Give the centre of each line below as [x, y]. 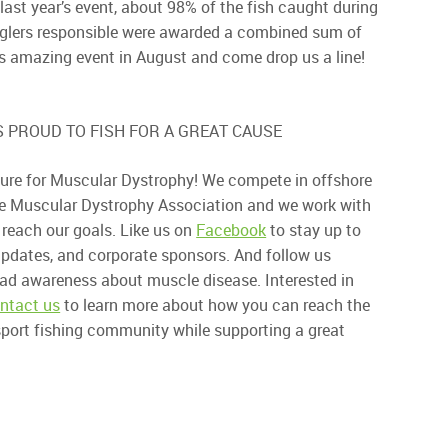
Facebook [231, 229]
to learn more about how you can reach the [215, 304]
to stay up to [314, 229]
